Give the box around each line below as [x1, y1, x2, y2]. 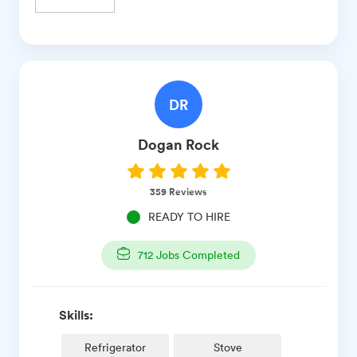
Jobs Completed [153, 246, 240, 262]
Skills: [59, 305, 93, 324]
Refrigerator [84, 339, 146, 355]
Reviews [167, 183, 207, 199]
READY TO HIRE [148, 208, 230, 224]
